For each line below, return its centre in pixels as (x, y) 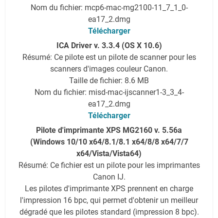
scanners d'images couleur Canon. (109, 69)
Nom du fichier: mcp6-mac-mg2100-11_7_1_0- (109, 7)
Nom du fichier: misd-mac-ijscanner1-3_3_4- (109, 92)
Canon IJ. (109, 177)
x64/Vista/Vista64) (109, 153)
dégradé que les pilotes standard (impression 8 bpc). (109, 212)
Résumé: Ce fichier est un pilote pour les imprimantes (109, 165)
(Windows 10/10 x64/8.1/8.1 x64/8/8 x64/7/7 (109, 142)
